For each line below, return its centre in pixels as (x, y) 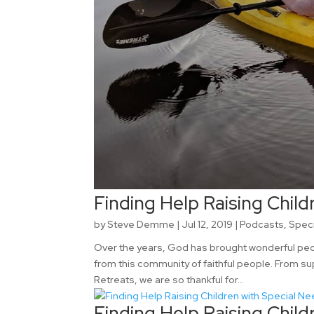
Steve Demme (141, 224)
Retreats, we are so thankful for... (169, 279)
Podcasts (262, 224)
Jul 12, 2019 (207, 224)
